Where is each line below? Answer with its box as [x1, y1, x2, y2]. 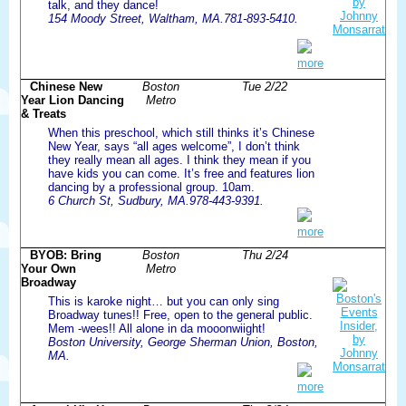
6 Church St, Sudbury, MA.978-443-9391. [48, 193, 264, 208]
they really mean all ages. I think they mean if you [48, 152, 311, 167]
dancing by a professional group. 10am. [48, 179, 255, 194]
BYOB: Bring [30, 247, 101, 262]
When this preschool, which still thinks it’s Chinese [48, 125, 314, 140]
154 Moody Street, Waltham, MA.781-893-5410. [48, 11, 298, 25]
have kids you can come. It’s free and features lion [48, 166, 314, 180]
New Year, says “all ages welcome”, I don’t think [48, 139, 300, 153]
